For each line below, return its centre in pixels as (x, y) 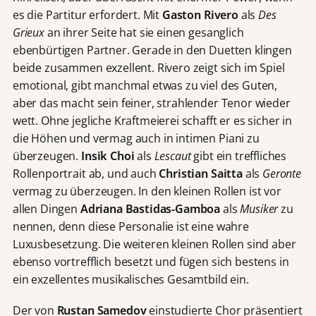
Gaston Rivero (201, 15)
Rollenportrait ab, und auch (86, 174)
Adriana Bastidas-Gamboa (150, 209)
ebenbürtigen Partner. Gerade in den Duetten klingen (152, 50)
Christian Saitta (202, 174)
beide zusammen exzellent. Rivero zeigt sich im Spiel (148, 68)
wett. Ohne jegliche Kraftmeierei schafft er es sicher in (152, 121)
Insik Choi (108, 156)
